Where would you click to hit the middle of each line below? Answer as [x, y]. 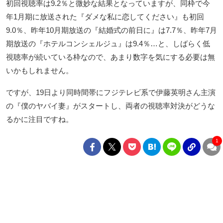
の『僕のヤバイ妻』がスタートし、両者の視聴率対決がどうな [111, 106]
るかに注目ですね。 [40, 119]
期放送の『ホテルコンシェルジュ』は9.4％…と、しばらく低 [108, 43]
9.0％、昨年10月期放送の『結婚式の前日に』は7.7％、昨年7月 [111, 30]
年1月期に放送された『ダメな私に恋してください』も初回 [105, 16]
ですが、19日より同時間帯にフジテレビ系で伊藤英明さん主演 [111, 92]
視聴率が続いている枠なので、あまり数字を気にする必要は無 [111, 57]
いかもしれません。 [40, 70]
